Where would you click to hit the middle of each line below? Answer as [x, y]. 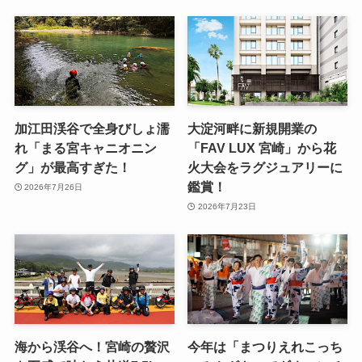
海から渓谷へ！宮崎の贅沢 [92, 347]
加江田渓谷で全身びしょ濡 [92, 129]
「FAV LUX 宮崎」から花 [262, 148]
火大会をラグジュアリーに [265, 168]
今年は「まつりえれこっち [265, 347]
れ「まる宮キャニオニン [85, 148]
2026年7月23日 [227, 206]
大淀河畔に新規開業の [253, 129]
